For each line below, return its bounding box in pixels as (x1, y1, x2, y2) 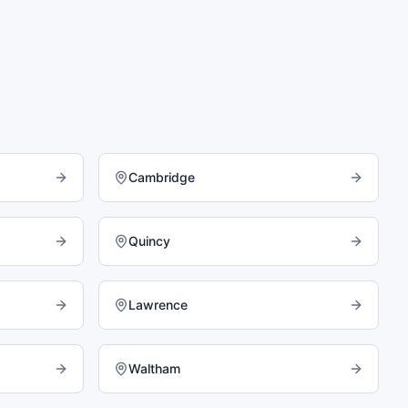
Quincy (128, 233, 170, 249)
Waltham (128, 361, 180, 376)
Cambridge (128, 169, 195, 185)
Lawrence (128, 297, 188, 312)
